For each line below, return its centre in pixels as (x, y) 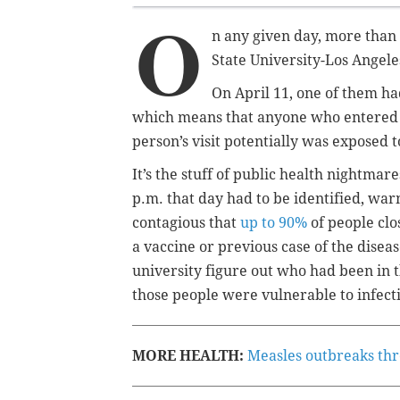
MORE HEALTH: (188, 355)
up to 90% (275, 222)
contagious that (186, 222)
